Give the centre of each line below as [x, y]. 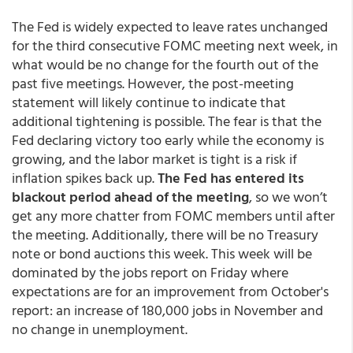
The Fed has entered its [229, 178]
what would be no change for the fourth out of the [165, 64]
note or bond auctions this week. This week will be [162, 253]
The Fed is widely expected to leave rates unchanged [170, 26]
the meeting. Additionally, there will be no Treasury [165, 234]
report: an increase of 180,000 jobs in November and [167, 310]
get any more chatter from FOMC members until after [173, 216]
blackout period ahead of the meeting [130, 197]
